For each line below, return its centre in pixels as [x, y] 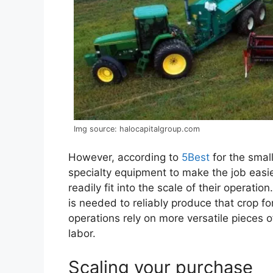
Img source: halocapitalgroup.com [137, 129]
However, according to [125, 158]
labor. [82, 234]
